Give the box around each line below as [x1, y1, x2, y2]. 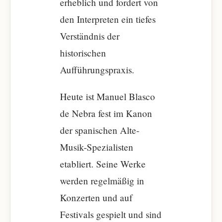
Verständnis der [60, 30, 119, 42]
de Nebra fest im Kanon [60, 107, 152, 119]
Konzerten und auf [60, 191, 132, 204]
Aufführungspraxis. [60, 63, 134, 76]
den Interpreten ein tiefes [60, 13, 156, 25]
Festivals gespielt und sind [60, 208, 162, 221]
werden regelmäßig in [60, 174, 144, 187]
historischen [60, 47, 106, 59]
